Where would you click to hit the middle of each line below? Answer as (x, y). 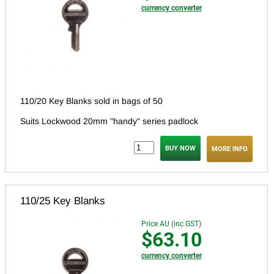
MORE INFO (230, 149)
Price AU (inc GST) (171, 224)
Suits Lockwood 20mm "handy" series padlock (109, 121)
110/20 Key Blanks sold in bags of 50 (91, 101)
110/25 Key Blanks (63, 201)
